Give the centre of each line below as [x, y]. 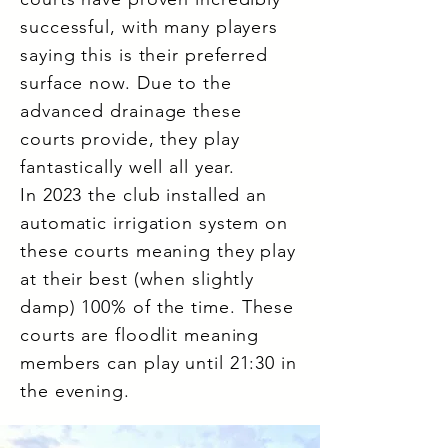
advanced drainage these [131, 111]
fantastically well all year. [128, 167]
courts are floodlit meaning [140, 335]
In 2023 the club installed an [144, 195]
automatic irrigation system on [154, 223]
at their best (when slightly [137, 279]
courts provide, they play [130, 139]
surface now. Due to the [126, 83]
